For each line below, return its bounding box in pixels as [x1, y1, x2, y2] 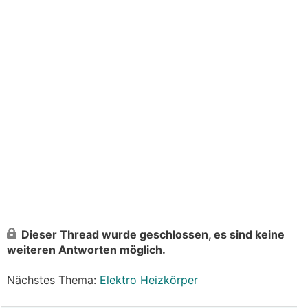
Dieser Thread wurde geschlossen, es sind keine [21, 228, 285, 241]
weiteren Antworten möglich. [7, 243, 166, 256]
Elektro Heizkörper [100, 273, 198, 287]
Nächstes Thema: [7, 273, 100, 287]
